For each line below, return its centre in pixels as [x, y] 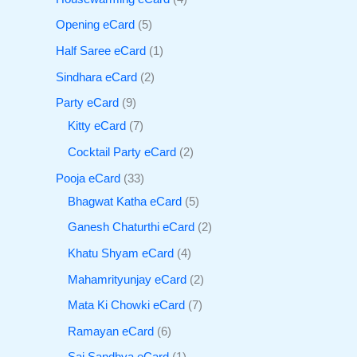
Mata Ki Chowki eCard [126, 306]
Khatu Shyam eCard [121, 253]
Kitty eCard [97, 126]
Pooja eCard [88, 178]
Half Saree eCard [101, 51]
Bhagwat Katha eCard [125, 201]
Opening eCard [95, 25]
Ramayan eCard [111, 331]
